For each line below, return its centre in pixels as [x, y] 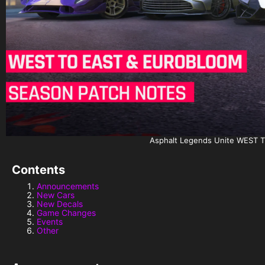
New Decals [60, 203]
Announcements [68, 186]
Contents [38, 169]
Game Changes [66, 212]
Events [50, 221]
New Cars [56, 195]
